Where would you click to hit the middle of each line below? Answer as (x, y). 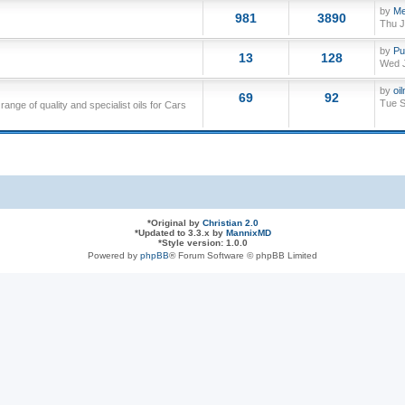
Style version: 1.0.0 (204, 242)
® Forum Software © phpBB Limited (243, 255)
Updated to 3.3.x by (182, 232)
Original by (176, 222)
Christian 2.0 (230, 222)
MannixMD (248, 232)
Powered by (114, 255)
